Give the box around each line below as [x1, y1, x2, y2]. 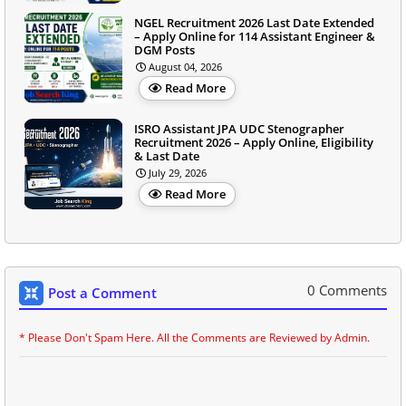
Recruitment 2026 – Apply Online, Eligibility [134, 134, 373, 151]
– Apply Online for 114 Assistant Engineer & [134, 28, 375, 45]
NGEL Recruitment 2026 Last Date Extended [134, 14, 374, 32]
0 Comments [307, 281, 387, 300]
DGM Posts [134, 42, 195, 59]
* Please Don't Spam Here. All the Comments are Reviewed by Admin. [19, 330, 370, 346]
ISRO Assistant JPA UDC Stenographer [134, 121, 344, 138]
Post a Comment [48, 284, 157, 303]
